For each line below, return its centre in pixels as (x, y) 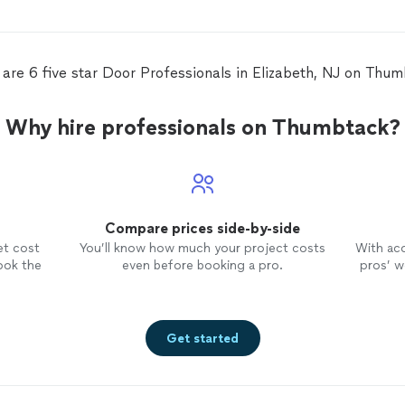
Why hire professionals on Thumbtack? (202, 127)
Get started (202, 338)
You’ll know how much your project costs (202, 248)
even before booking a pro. (202, 265)
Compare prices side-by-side (202, 228)
